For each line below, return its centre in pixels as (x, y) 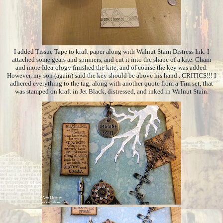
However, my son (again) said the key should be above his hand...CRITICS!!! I (111, 76)
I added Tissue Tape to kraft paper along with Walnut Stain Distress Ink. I (111, 52)
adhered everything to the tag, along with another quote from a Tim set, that (111, 84)
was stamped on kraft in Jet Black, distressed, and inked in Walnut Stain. (111, 92)
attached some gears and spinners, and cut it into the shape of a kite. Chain (111, 60)
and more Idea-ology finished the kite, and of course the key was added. (111, 68)
